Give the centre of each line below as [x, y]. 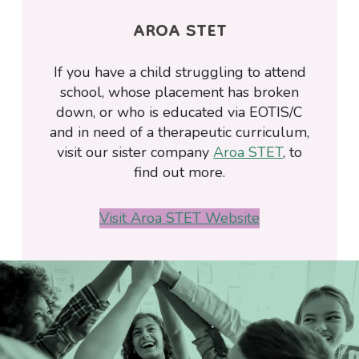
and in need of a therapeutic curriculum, [179, 133]
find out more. [179, 173]
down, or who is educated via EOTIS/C [179, 113]
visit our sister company [135, 153]
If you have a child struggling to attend [179, 73]
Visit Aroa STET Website [179, 218]
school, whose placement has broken [179, 93]
